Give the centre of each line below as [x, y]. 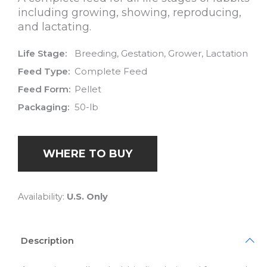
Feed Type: [44, 72]
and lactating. [55, 27]
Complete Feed [111, 72]
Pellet [88, 89]
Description [47, 240]
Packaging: [44, 107]
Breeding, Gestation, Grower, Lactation [161, 54]
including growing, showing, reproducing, [130, 13]
